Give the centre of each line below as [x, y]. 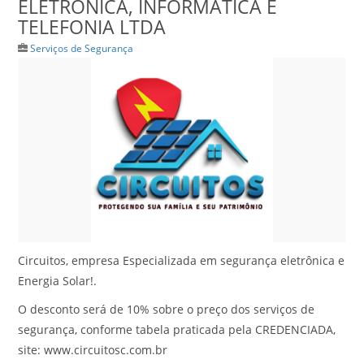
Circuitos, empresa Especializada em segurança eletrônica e [182, 260]
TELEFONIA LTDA [92, 27]
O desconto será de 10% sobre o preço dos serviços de [167, 309]
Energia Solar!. [58, 280]
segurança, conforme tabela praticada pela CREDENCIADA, [177, 329]
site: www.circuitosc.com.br [93, 349]
